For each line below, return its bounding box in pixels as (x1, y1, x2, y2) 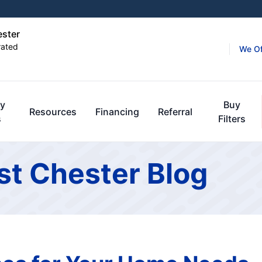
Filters (218, 113, 246, 125)
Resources (29, 106, 77, 118)
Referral (157, 106, 192, 118)
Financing (95, 106, 139, 118)
